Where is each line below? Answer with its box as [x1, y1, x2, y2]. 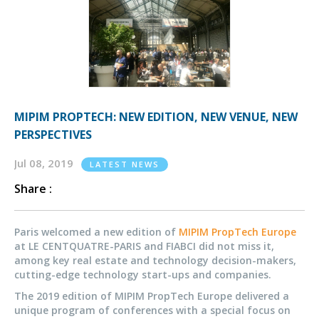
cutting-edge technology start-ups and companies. [14, 267, 271, 281]
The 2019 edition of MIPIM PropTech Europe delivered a [14, 288, 289, 303]
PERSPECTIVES [14, 126, 92, 142]
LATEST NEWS [90, 158, 159, 169]
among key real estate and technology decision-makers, [14, 253, 296, 267]
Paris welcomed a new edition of [14, 224, 179, 239]
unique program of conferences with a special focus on [14, 303, 291, 317]
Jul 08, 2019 [14, 155, 76, 170]
